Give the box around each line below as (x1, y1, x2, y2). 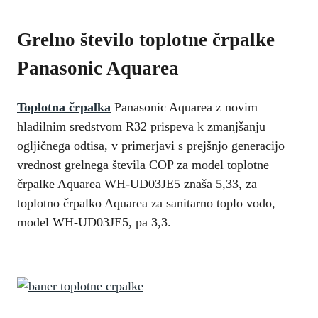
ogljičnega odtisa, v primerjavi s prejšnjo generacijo (17, 138, 285, 153)
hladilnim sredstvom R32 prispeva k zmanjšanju (17, 119, 265, 134)
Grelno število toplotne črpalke (17, 29, 275, 51)
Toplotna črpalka (17, 100, 111, 115)
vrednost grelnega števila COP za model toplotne (17, 158, 269, 172)
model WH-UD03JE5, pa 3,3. (17, 215, 171, 230)
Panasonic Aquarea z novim (114, 100, 258, 115)
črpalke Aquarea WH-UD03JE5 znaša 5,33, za (17, 177, 257, 192)
